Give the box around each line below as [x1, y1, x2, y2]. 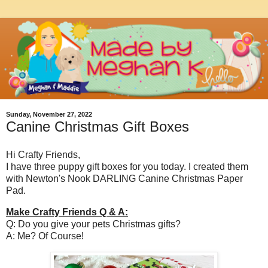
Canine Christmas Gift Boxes [6, 118, 189, 135]
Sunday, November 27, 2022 [6, 111, 92, 118]
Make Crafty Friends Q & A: [6, 207, 128, 218]
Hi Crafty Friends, [6, 150, 80, 160]
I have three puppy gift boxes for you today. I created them [6, 162, 248, 172]
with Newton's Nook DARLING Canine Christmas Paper [6, 173, 243, 184]
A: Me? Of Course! [6, 231, 84, 242]
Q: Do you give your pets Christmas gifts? [6, 219, 181, 230]
